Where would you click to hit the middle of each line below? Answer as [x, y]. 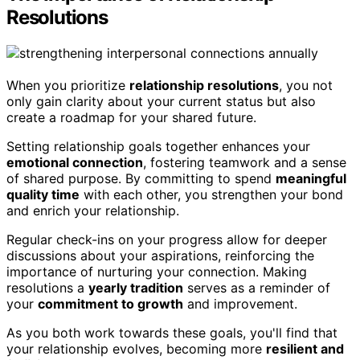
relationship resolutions [204, 86]
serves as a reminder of [257, 288]
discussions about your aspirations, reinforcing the [160, 256]
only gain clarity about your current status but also [161, 102]
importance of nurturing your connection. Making [157, 272]
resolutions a [47, 288]
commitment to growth [110, 304]
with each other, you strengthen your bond [211, 195]
